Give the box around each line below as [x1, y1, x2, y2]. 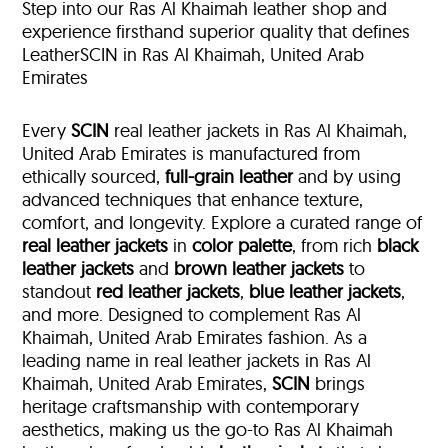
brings [310, 372, 366, 396]
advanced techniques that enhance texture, [22, 188, 364, 212]
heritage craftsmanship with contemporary [22, 395, 360, 419]
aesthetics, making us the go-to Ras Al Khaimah [22, 418, 394, 442]
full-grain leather [165, 165, 294, 189]
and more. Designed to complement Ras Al [22, 303, 362, 327]
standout [22, 280, 97, 304]
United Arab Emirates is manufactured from [22, 142, 361, 166]
